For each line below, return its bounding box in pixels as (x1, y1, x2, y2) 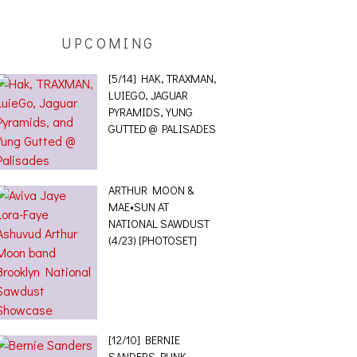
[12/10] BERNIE (108, 332, 180, 347)
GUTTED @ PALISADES (108, 121, 216, 136)
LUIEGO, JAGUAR (108, 88, 188, 103)
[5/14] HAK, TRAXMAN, (108, 71, 217, 86)
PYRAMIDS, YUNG (108, 104, 193, 120)
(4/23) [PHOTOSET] (108, 233, 197, 248)
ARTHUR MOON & (108, 182, 194, 198)
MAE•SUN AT (108, 199, 169, 214)
